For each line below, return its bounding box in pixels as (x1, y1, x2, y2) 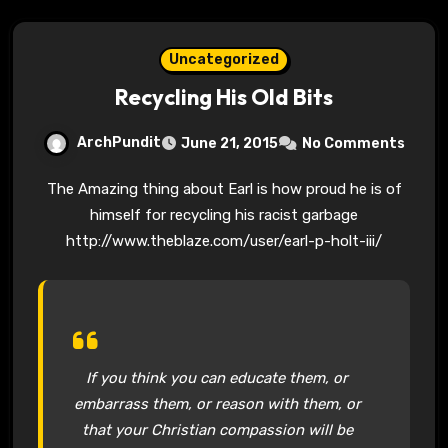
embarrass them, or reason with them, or (73, 394, 361, 413)
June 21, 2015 (181, 134, 278, 152)
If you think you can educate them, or (86, 368, 349, 387)
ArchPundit (77, 133, 161, 151)
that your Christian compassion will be (81, 420, 353, 439)
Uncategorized (169, 50, 279, 68)
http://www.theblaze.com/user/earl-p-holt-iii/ (66, 231, 382, 250)
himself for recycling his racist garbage (90, 205, 358, 224)
